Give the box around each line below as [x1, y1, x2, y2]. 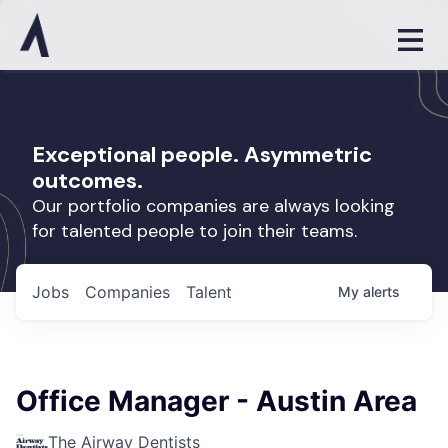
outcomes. [32, 166, 143, 195]
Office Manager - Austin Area [16, 384, 417, 418]
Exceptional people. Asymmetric [32, 140, 372, 169]
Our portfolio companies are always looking [32, 194, 395, 218]
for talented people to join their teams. [32, 219, 357, 243]
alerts [363, 283, 400, 300]
